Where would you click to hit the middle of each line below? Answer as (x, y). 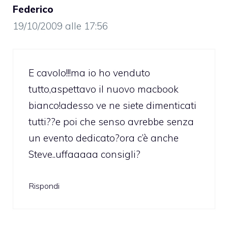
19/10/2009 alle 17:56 (60, 26)
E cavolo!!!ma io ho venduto (89, 73)
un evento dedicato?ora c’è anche (104, 138)
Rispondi (44, 186)
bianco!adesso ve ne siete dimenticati (112, 106)
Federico (33, 9)
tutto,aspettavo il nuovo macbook (104, 89)
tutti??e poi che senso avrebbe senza (111, 122)
